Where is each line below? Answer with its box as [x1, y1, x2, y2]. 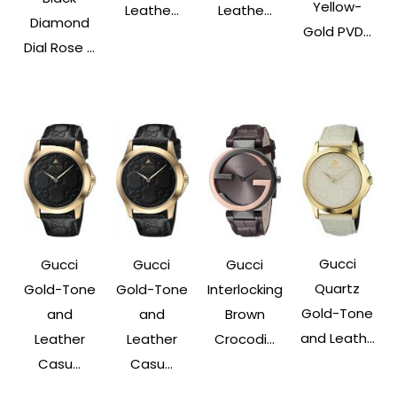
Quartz [315, 278, 361, 298]
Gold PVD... [303, 22, 372, 42]
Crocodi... [214, 329, 276, 348]
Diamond [29, 13, 90, 33]
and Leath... [300, 328, 375, 347]
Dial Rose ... [24, 38, 96, 58]
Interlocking [206, 279, 283, 299]
